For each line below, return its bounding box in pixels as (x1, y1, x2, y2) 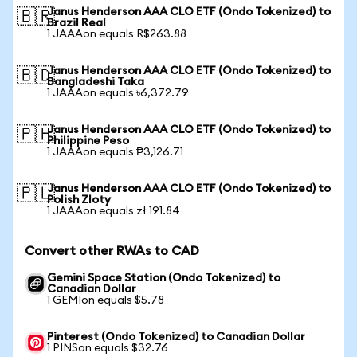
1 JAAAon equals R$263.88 (47, 29, 186, 40)
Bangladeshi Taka (47, 76, 144, 88)
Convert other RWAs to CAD (25, 245, 199, 257)
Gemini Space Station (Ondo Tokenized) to (47, 273, 280, 284)
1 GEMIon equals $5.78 (47, 295, 164, 306)
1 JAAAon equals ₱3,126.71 (47, 147, 183, 158)
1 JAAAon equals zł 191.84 (47, 206, 180, 217)
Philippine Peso (47, 135, 129, 147)
